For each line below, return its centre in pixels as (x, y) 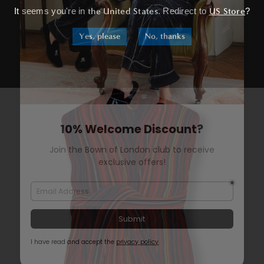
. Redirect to (183, 11)
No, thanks (165, 36)
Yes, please (100, 36)
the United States (123, 11)
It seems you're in (51, 11)
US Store (227, 11)
